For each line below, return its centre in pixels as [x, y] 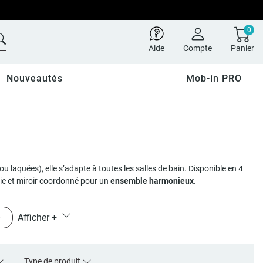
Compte [198, 48]
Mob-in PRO [214, 78]
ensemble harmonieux [152, 181]
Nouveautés [34, 78]
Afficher [35, 218]
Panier [242, 48]
